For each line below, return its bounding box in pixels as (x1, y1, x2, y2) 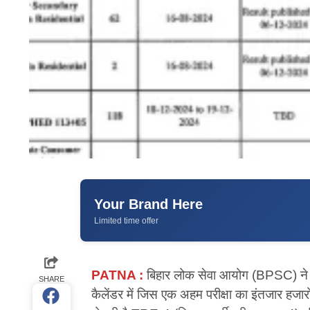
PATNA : (91, 267, 143, 282)
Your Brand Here (94, 196, 203, 212)
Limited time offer (94, 215, 158, 226)
